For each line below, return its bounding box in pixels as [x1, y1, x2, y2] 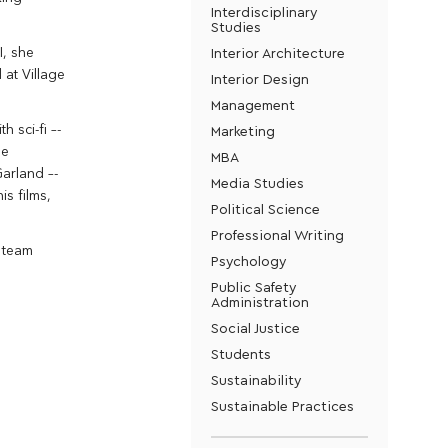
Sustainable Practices [210, 397, 354, 414]
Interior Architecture [210, 44, 345, 61]
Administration [210, 293, 309, 310]
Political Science [210, 200, 320, 217]
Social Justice [210, 319, 300, 336]
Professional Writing [210, 226, 344, 243]
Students [210, 345, 271, 362]
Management [210, 96, 295, 113]
